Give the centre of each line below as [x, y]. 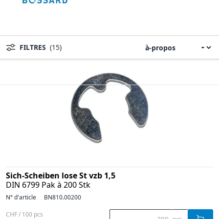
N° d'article [21, 197]
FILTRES [33, 47]
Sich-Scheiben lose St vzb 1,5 [61, 175]
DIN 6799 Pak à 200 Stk [48, 185]
